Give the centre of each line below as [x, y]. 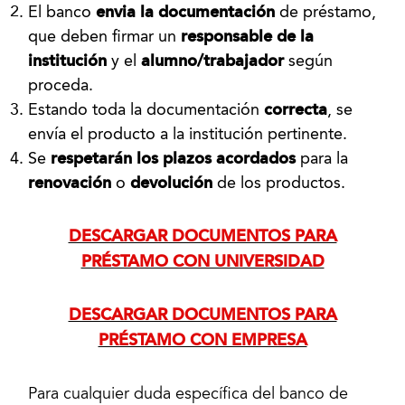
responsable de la [248, 37]
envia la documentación [186, 13]
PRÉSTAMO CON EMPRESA [202, 341]
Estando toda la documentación [146, 110]
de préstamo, [326, 13]
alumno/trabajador [213, 61]
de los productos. [279, 184]
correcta [296, 110]
